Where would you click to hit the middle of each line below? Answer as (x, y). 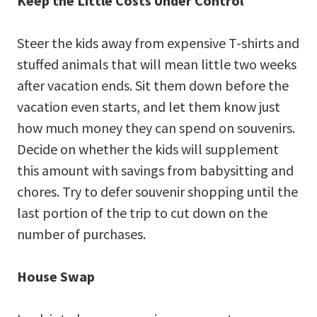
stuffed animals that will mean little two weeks (157, 64)
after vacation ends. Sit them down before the (153, 85)
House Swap (56, 276)
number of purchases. (81, 234)
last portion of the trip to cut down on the (142, 212)
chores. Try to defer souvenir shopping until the (157, 191)
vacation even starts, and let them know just (149, 106)
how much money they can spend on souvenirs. (156, 127)
